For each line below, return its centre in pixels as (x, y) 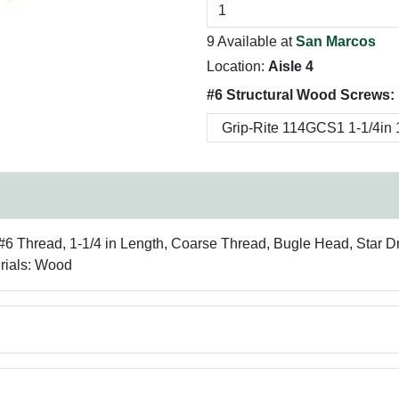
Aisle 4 (291, 66)
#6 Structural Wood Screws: (301, 95)
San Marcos (336, 41)
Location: (237, 66)
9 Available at (251, 41)
